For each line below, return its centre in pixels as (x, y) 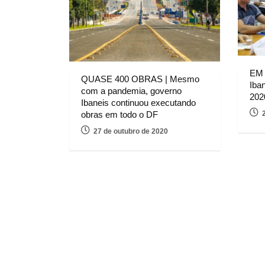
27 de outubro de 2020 (131, 132)
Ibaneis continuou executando (138, 103)
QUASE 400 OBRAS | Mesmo (140, 79)
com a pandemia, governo (131, 91)
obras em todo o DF (119, 115)
